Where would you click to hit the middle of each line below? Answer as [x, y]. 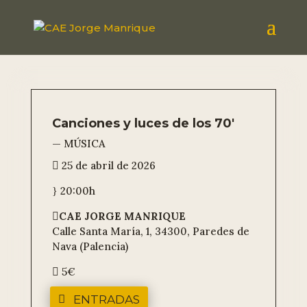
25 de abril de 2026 [107, 165]
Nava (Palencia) [90, 246]
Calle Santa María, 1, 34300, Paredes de [150, 231]
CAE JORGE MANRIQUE [122, 216]
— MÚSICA [78, 144]
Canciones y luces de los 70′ [143, 123]
